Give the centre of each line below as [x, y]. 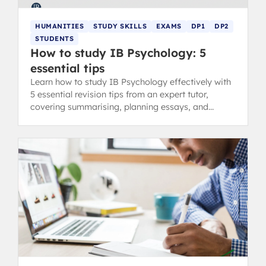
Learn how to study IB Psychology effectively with [131, 82]
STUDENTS [54, 39]
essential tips [67, 69]
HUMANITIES [59, 26]
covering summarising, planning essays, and [119, 107]
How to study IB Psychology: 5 [118, 53]
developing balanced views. [86, 120]
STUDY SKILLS [120, 26]
